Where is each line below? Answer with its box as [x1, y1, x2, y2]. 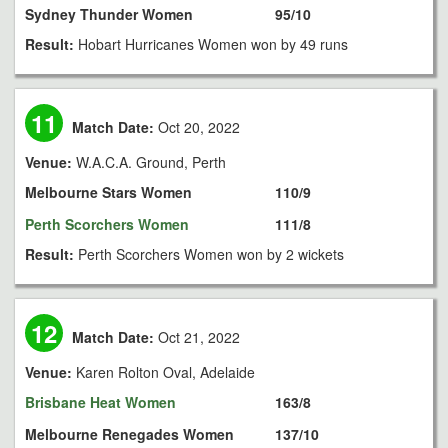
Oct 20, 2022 [154, 117, 241, 137]
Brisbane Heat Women [25, 392, 176, 412]
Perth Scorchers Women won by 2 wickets [78, 244, 344, 264]
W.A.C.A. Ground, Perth [76, 152, 226, 172]
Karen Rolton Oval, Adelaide [76, 362, 255, 382]
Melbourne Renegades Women [25, 424, 234, 444]
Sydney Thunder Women [25, 4, 193, 24]
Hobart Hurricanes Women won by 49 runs [78, 34, 348, 54]
